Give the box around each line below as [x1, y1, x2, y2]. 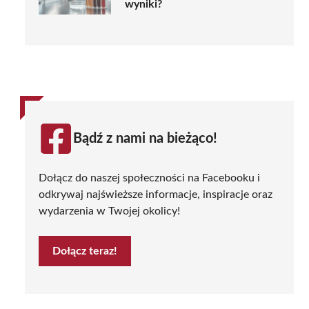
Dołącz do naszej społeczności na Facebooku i [39, 172, 260, 183]
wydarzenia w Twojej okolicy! [39, 205, 180, 217]
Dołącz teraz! [52, 245, 117, 257]
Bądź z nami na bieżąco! [73, 131, 217, 146]
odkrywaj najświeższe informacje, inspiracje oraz [39, 188, 272, 200]
